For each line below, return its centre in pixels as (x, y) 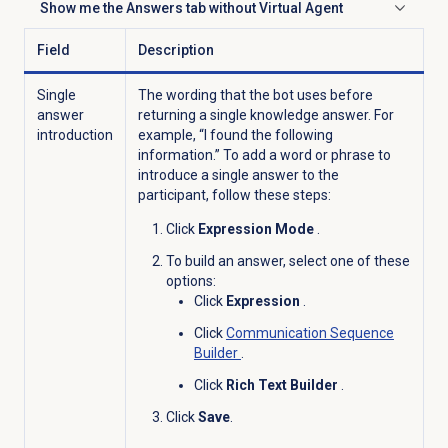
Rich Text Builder (283, 384)
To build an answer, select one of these (287, 260)
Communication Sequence (309, 332)
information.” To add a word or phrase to (264, 154)
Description (175, 49)
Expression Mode (257, 228)
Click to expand (88, 16)
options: (190, 280)
